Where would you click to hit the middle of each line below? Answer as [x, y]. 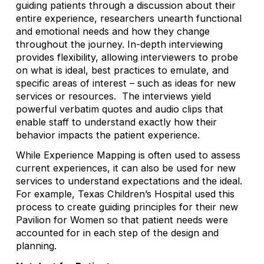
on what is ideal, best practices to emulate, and [122, 70]
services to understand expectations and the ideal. [129, 181]
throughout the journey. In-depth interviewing [119, 44]
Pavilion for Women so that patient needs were [122, 220]
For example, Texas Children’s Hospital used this [125, 194]
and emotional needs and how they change [113, 32]
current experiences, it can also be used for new [126, 168]
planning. [36, 246]
